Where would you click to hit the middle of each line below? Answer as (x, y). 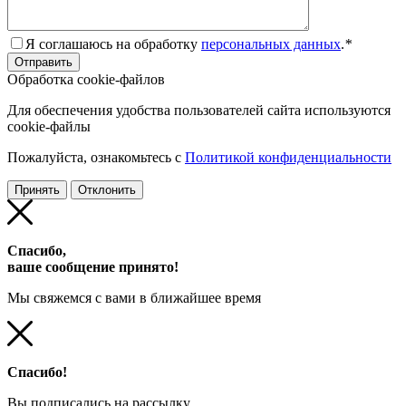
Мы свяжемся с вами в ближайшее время (134, 297)
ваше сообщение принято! (93, 266)
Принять (37, 189)
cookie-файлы (49, 126)
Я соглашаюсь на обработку (113, 43)
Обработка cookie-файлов (86, 79)
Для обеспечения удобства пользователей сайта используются (199, 110)
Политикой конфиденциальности (288, 157)
